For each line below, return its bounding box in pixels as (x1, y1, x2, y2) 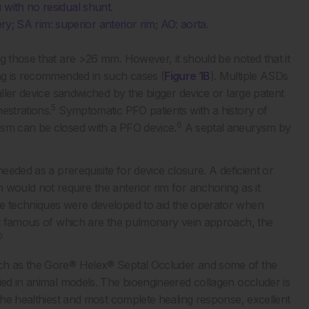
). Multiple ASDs (210, 69, 288, 83)
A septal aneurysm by (181, 121, 291, 134)
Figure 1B (164, 69, 210, 83)
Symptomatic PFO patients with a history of (55, 103, 268, 117)
